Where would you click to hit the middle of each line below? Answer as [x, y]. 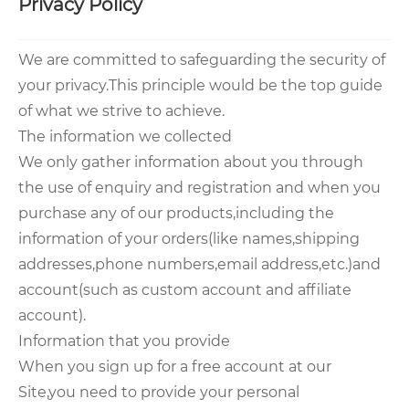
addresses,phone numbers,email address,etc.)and [199, 265]
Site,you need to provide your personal [159, 393]
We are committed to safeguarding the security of [202, 60]
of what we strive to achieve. [121, 111]
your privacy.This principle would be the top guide [200, 86]
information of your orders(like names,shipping [189, 239]
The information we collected [125, 137]
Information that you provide [124, 341]
